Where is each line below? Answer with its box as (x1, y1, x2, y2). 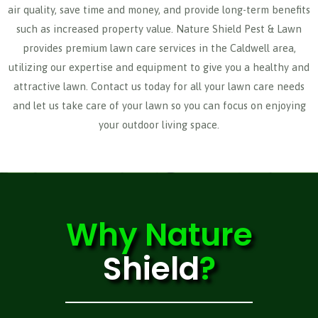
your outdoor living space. (99, 118, 219, 131)
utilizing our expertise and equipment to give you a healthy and (9, 60, 309, 73)
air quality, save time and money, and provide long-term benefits (8, 3, 310, 16)
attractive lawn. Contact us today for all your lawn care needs (13, 79, 305, 92)
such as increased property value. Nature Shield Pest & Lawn (16, 22, 302, 35)
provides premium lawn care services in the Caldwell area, (22, 41, 296, 54)
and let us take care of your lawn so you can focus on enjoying (12, 99, 306, 111)
